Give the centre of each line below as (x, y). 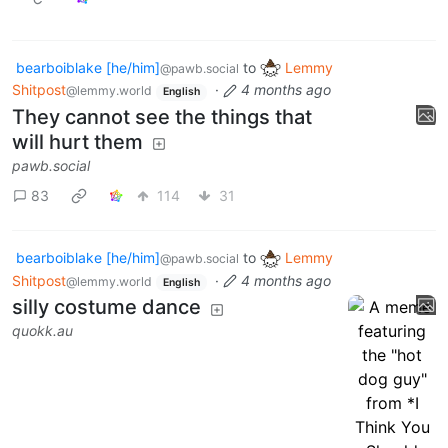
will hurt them (77, 142)
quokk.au (42, 331)
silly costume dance (106, 307)
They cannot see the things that (162, 117)
